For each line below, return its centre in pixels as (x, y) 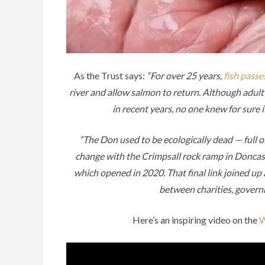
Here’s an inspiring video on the (196, 220)
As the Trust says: (110, 76)
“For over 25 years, (185, 76)
